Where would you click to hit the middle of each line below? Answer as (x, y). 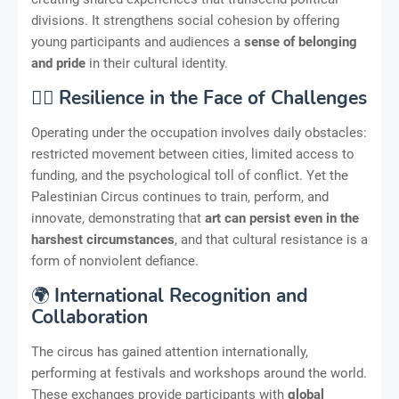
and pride (58, 63)
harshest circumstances (103, 239)
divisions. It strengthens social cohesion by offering (185, 20)
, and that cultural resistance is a (271, 239)
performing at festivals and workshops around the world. (199, 373)
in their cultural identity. (157, 63)
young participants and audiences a (138, 41)
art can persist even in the (282, 218)
